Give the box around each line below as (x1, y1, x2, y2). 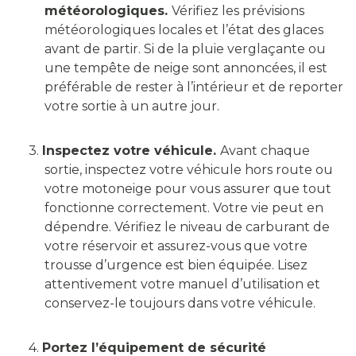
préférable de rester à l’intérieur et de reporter (44, 79, 343, 95)
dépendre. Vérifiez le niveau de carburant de (44, 219, 330, 235)
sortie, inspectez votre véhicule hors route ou (44, 162, 333, 178)
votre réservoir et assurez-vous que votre (44, 238, 308, 254)
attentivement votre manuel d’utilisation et (44, 277, 320, 292)
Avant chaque (220, 143, 310, 159)
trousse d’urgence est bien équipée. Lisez (44, 257, 308, 273)
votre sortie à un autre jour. (44, 99, 219, 114)
